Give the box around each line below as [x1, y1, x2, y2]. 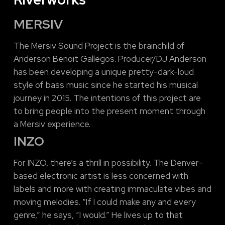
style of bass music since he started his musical [13, 79, 198, 91]
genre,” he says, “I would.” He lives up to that [13, 209, 183, 221]
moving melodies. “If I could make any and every [13, 196, 196, 208]
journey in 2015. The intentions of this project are [13, 92, 201, 104]
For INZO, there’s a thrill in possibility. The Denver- [13, 157, 203, 169]
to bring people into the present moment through [13, 105, 205, 117]
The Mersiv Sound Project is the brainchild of [13, 40, 185, 52]
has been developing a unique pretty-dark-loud [13, 66, 194, 78]
